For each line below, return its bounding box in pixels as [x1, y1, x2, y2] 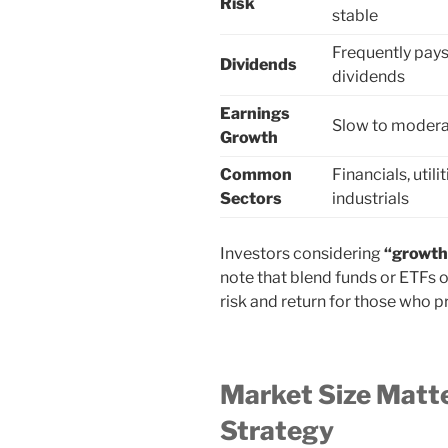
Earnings [220, 104, 290, 124]
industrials [332, 189, 409, 209]
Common [220, 165, 292, 185]
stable [332, 6, 378, 26]
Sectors [220, 189, 282, 209]
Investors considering [220, 244, 384, 264]
